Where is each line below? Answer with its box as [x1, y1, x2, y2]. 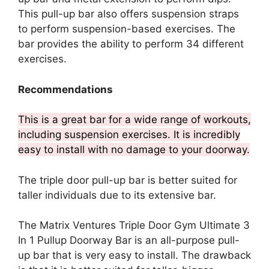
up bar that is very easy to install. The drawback [18, 249, 251, 261]
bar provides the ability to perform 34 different [18, 38, 244, 50]
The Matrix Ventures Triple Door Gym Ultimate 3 [18, 219, 250, 231]
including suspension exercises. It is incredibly [18, 128, 240, 141]
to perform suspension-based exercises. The [18, 23, 235, 35]
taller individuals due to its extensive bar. [18, 189, 216, 201]
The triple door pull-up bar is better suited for [18, 174, 237, 186]
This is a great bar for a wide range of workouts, [18, 113, 251, 125]
